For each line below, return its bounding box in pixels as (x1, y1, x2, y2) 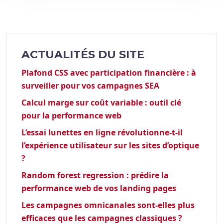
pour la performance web (21, 110, 121, 121)
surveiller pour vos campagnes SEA (21, 80, 159, 92)
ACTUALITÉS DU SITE (21, 48, 144, 62)
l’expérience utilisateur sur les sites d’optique (21, 140, 199, 151)
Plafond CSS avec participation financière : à (21, 67, 196, 79)
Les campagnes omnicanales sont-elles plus (21, 200, 195, 211)
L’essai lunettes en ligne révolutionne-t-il (21, 127, 183, 138)
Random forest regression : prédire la (21, 170, 169, 181)
